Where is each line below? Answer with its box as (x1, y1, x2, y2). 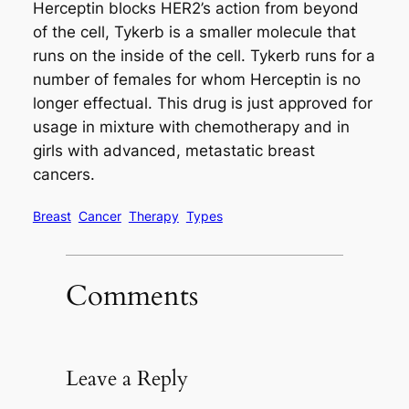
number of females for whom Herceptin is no (32, 69, 361, 89)
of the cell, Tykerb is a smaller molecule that (32, 22, 356, 41)
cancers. (32, 164, 95, 184)
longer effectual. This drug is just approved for (32, 93, 372, 112)
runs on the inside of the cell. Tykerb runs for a (32, 46, 375, 65)
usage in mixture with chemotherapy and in (32, 117, 350, 136)
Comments (65, 276, 198, 315)
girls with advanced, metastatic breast (32, 141, 315, 160)
